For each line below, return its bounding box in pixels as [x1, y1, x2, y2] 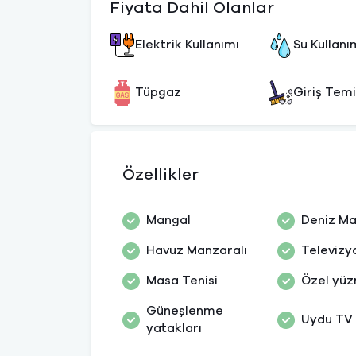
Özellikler [122, 167, 199, 183]
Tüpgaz [135, 87, 181, 99]
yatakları [146, 323, 202, 335]
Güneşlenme [146, 305, 223, 317]
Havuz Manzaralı [146, 245, 247, 257]
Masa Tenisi [146, 275, 218, 287]
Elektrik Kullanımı [135, 39, 239, 51]
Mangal [146, 215, 191, 226]
